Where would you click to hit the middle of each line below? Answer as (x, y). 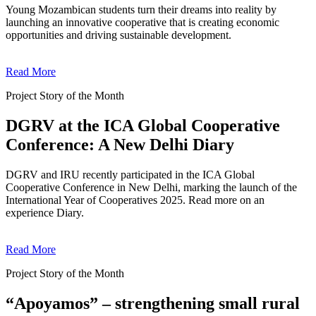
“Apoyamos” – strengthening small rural (153, 304)
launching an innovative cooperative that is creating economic (142, 23)
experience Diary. (45, 213)
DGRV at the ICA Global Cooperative (143, 126)
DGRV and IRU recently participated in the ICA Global (130, 175)
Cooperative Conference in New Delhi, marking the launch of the (151, 188)
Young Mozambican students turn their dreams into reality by (141, 10)
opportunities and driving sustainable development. (119, 35)
